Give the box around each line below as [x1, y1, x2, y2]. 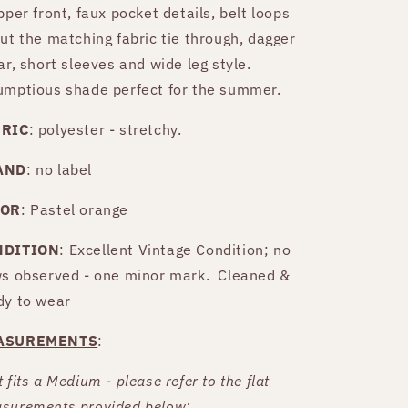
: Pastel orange [21, 199, 133, 219]
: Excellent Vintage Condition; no [59, 240, 291, 259]
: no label [26, 159, 97, 178]
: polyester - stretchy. [28, 119, 187, 138]
